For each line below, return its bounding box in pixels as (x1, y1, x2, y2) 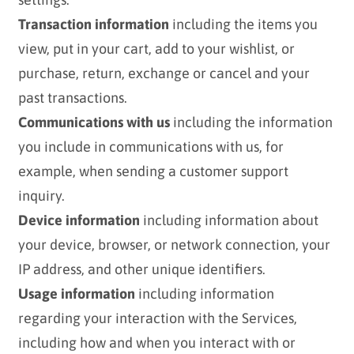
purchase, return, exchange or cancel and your (17, 65, 310, 82)
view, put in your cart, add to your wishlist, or (17, 40, 295, 58)
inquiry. (17, 187, 65, 205)
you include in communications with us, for (17, 138, 284, 156)
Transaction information (17, 16, 169, 33)
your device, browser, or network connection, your (17, 236, 330, 254)
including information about (139, 212, 318, 229)
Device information (17, 212, 140, 229)
